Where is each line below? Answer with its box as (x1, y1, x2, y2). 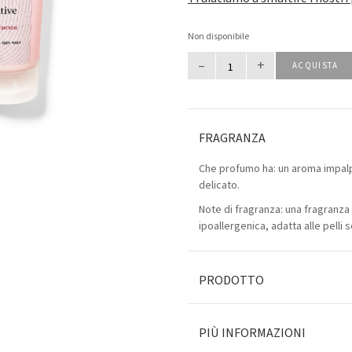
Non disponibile (188, 30, 249, 43)
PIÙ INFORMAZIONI (199, 324, 306, 342)
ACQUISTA (292, 60, 339, 71)
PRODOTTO (199, 272, 264, 289)
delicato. (199, 178, 240, 193)
